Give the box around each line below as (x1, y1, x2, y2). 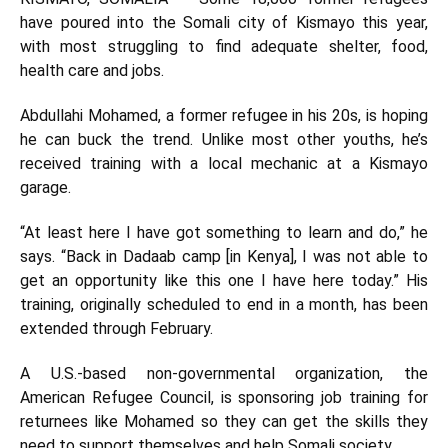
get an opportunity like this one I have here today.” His (20, 271, 428, 290)
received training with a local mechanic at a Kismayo (20, 154, 428, 173)
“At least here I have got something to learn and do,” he (20, 223, 428, 242)
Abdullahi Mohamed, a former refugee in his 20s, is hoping (20, 106, 428, 125)
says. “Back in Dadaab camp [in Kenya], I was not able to (20, 247, 428, 266)
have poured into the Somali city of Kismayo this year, (20, 13, 428, 32)
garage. (20, 178, 71, 197)
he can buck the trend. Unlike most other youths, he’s (20, 130, 428, 149)
